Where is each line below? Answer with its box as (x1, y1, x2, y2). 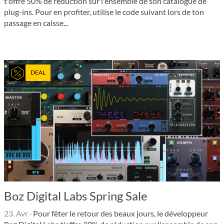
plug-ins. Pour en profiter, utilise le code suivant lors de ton (4, 6, 204, 16)
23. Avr (4, 208, 28, 218)
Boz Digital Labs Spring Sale (4, 188, 147, 203)
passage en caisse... (4, 17, 68, 27)
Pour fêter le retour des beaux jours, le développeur (31, 208, 208, 218)
